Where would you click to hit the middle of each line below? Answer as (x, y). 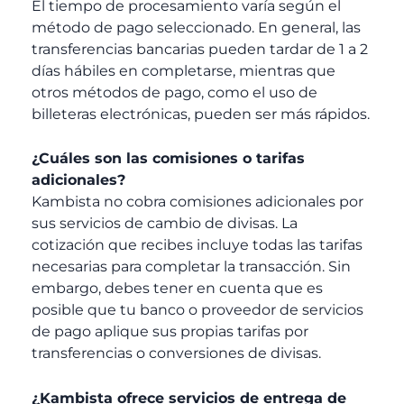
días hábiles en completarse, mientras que (184, 70)
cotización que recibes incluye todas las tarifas (197, 245)
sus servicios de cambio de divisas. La (165, 224)
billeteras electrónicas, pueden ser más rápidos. (201, 114)
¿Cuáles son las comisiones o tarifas (168, 159)
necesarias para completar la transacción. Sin (191, 267)
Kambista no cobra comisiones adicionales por (197, 202)
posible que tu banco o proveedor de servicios (197, 310)
